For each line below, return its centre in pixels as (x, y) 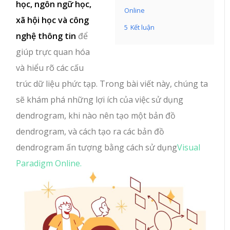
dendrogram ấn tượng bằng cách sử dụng (97, 147)
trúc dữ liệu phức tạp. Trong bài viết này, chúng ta (112, 84)
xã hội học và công (53, 20)
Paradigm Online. (49, 163)
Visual (189, 147)
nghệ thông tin (46, 36)
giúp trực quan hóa (53, 52)
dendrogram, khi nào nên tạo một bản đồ (96, 116)
